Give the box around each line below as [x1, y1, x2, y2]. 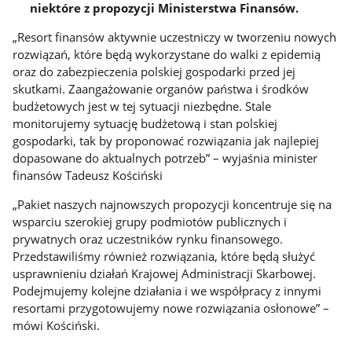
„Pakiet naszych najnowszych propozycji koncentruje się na [13, 196, 332, 212]
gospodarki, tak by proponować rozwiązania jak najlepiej [13, 132, 320, 148]
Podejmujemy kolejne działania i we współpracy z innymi [13, 282, 322, 299]
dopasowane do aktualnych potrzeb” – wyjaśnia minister [13, 149, 318, 166]
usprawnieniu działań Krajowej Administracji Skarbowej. [13, 265, 317, 281]
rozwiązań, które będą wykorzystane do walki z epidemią [13, 46, 321, 62]
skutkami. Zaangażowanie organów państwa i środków [13, 80, 310, 97]
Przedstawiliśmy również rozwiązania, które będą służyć [13, 247, 316, 264]
